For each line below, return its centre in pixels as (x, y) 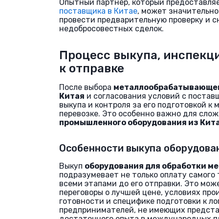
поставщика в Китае (98, 11)
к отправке (92, 68)
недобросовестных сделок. (111, 29)
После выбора (86, 87)
